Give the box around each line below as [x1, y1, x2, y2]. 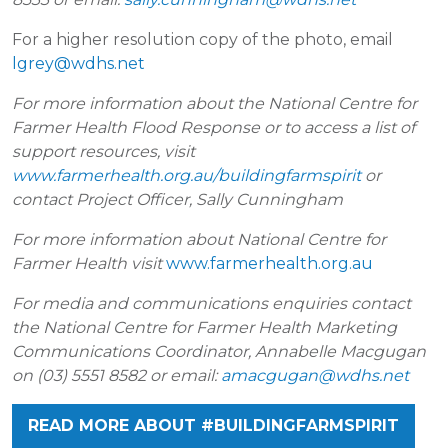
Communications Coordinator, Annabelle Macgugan [12, 342, 426, 361]
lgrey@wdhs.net [12, 54, 145, 73]
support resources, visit [12, 142, 195, 161]
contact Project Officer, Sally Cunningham [12, 190, 343, 209]
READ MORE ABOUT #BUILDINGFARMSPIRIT [28, 416, 399, 436]
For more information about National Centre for [12, 230, 386, 249]
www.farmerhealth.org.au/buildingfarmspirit [12, 166, 361, 185]
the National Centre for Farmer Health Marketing [12, 318, 397, 337]
